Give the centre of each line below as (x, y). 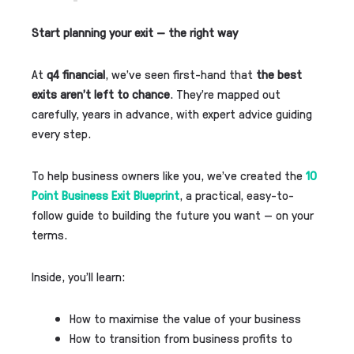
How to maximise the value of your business (185, 318)
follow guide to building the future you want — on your (173, 214)
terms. (49, 234)
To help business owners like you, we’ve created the (169, 175)
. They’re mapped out (225, 93)
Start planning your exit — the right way (135, 32)
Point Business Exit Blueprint (105, 194)
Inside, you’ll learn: (78, 276)
